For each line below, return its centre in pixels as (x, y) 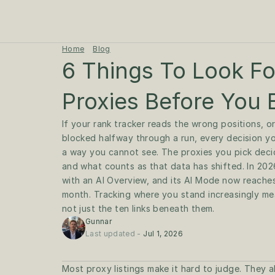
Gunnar (98, 221)
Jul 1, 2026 (163, 234)
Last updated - (114, 234)
